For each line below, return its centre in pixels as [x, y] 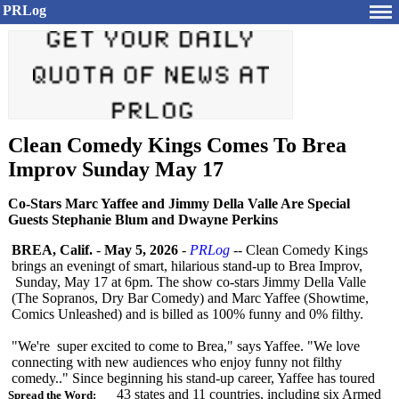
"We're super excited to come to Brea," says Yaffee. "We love [186, 346]
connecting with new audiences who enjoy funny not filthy [177, 362]
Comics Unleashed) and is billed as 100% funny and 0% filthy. [187, 314]
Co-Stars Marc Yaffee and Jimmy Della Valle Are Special [179, 204]
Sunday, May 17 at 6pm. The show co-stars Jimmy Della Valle [189, 282]
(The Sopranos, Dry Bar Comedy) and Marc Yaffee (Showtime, [190, 298]
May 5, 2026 [141, 250]
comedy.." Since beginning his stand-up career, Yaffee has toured [193, 378]
